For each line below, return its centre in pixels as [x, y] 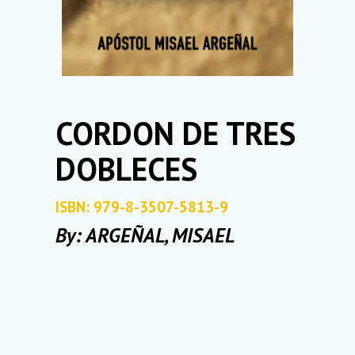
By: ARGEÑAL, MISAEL [145, 235]
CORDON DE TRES [176, 133]
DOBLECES [126, 169]
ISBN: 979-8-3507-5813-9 [142, 207]
